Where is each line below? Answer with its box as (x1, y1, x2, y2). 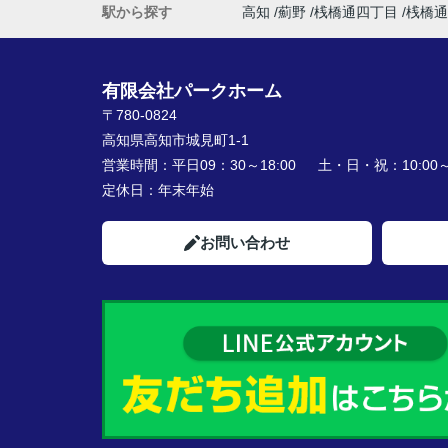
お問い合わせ (200, 234, 290, 251)
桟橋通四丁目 (314, 4, 398, 20)
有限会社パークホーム (102, 81, 282, 101)
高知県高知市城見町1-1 (102, 132, 253, 148)
